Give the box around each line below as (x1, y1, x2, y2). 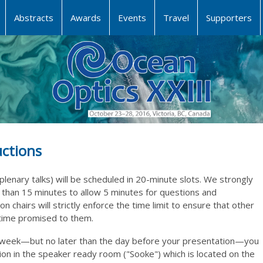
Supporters (206, 12, 252, 23)
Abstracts (14, 12, 53, 23)
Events (118, 12, 146, 23)
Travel (163, 12, 189, 23)
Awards (70, 12, 101, 23)
